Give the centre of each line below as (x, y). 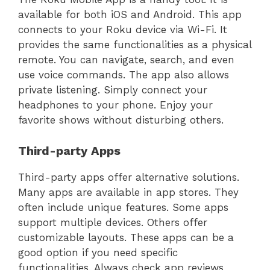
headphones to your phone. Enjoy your (115, 105)
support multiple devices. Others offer (113, 222)
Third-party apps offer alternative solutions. (129, 177)
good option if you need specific (98, 252)
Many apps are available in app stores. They (128, 192)
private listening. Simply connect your (113, 90)
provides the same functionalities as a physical (135, 45)
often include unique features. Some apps (123, 207)
